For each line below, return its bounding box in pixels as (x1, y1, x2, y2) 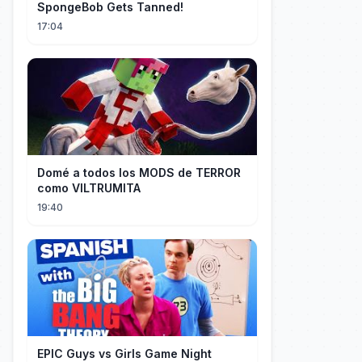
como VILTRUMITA (37, 181, 141, 195)
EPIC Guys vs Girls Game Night (37, 347, 212, 360)
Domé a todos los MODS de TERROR (37, 166, 241, 179)
